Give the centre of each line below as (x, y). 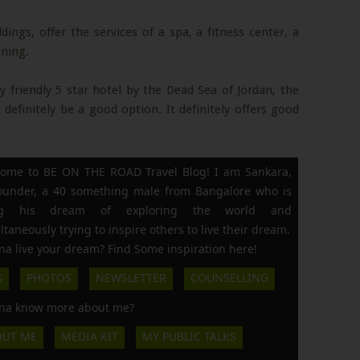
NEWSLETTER (131, 278)
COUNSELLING (229, 278)
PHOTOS (49, 278)
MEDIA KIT (90, 336)
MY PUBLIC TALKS (189, 336)
